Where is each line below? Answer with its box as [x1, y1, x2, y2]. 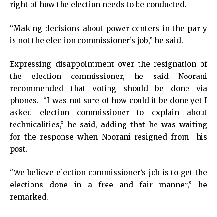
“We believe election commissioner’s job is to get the [10, 168, 207, 177]
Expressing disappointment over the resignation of [10, 60, 207, 69]
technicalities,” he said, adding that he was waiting [10, 120, 207, 129]
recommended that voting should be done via [10, 84, 207, 93]
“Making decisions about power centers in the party [10, 24, 207, 33]
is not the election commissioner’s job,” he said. [10, 36, 183, 45]
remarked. [10, 192, 48, 201]
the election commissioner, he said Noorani [10, 72, 207, 81]
